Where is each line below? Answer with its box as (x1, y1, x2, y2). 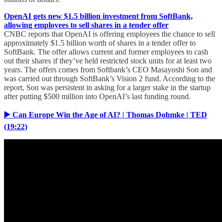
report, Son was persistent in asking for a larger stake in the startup (4, 83, 211, 92)
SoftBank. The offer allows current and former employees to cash (4, 47, 208, 56)
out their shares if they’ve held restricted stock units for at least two (4, 56, 212, 65)
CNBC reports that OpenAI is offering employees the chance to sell (4, 29, 215, 38)
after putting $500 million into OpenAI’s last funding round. (4, 92, 191, 101)
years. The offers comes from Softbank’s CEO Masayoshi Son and (4, 65, 212, 74)
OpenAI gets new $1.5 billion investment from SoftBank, (4, 11, 193, 20)
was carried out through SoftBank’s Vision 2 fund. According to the (4, 74, 215, 83)
